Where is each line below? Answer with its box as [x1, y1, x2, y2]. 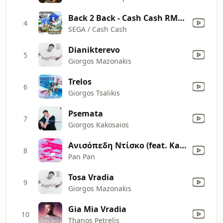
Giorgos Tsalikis [68, 88, 120, 98]
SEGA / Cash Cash [68, 24, 127, 34]
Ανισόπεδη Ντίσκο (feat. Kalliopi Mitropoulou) [180, 139, 187, 151]
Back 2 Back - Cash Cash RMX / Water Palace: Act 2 [178, 12, 185, 23]
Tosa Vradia [68, 171, 114, 183]
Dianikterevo [68, 44, 120, 55]
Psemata [68, 108, 103, 119]
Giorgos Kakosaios [68, 119, 129, 129]
